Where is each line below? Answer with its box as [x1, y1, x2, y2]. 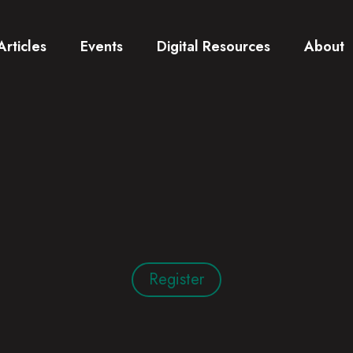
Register [149, 267, 204, 291]
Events [80, 36, 123, 57]
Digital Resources [157, 36, 270, 57]
